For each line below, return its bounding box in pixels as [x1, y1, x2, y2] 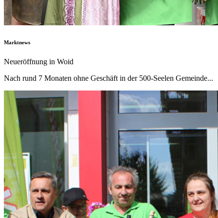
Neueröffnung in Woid [4, 57, 73, 66]
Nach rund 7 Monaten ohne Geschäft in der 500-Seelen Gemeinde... [4, 73, 213, 82]
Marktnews [4, 39, 30, 45]
